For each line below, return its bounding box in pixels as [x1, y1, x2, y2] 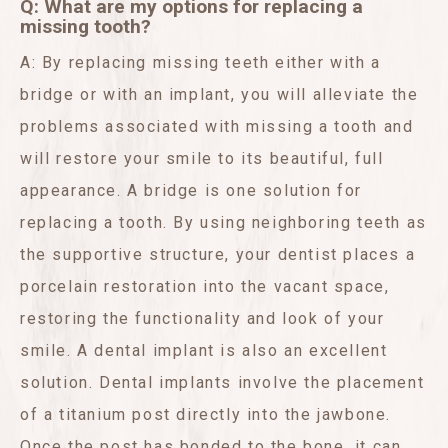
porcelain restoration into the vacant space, [20, 277, 390, 296]
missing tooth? [20, 15, 151, 38]
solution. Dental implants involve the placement [20, 373, 425, 392]
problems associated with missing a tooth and [20, 117, 414, 136]
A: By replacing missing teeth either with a [20, 53, 381, 72]
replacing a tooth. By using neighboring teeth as [20, 213, 427, 232]
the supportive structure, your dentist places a [20, 245, 416, 264]
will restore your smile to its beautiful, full [20, 149, 384, 168]
